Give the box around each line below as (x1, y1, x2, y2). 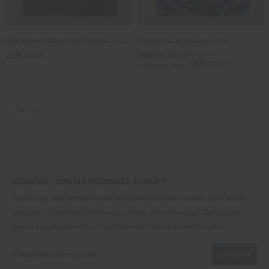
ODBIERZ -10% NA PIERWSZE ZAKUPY (12, 176, 168, 187)
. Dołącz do (198, 207, 240, 217)
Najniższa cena (137, 60, 185, 70)
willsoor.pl (161, 207, 199, 217)
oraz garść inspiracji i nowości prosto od (12, 207, 162, 217)
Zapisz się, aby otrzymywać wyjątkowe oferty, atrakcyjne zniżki (12, 192, 246, 203)
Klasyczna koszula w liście (137, 35, 229, 46)
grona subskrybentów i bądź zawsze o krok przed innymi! (12, 221, 225, 232)
